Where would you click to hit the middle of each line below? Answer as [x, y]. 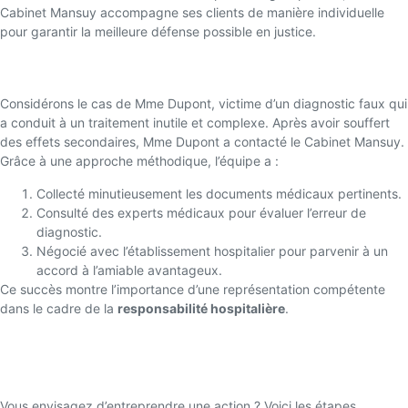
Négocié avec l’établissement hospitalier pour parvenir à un [212, 250]
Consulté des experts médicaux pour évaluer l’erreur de [201, 212]
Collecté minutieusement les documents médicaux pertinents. [219, 193]
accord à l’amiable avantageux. [129, 270]
